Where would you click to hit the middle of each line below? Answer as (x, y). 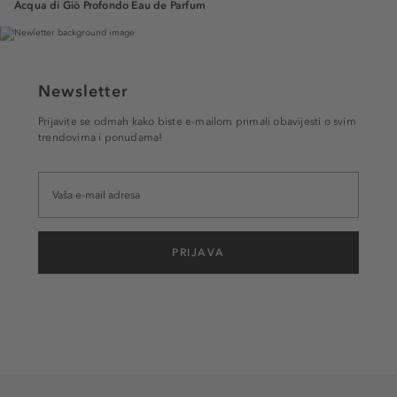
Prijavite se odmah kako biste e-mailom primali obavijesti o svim (197, 121)
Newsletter (83, 91)
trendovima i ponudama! (101, 137)
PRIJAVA (198, 252)
